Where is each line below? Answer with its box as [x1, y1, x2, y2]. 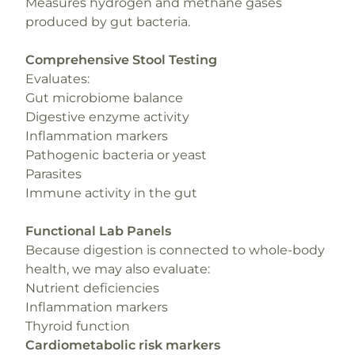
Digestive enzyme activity [25, 109, 189, 124]
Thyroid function [25, 319, 130, 334]
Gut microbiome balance [25, 90, 183, 105]
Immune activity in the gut [25, 185, 197, 200]
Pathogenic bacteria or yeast [25, 147, 207, 162]
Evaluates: [25, 71, 90, 86]
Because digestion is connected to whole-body [25, 242, 325, 258]
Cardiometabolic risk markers [25, 338, 220, 353]
